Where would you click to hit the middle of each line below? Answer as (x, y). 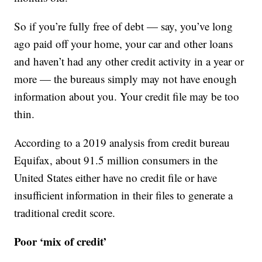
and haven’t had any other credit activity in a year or (129, 61)
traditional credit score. (65, 213)
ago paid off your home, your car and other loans (124, 44)
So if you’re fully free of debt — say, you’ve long (124, 26)
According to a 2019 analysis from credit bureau (122, 143)
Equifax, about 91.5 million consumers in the (116, 160)
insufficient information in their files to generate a (124, 195)
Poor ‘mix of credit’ (61, 242)
